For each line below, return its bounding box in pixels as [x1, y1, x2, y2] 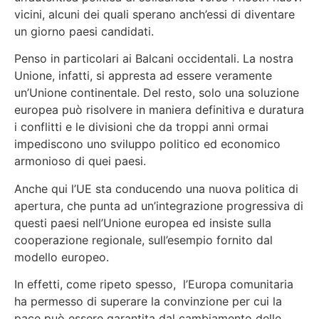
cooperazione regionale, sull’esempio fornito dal [14, 232, 273, 247]
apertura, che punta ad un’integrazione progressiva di [14, 198, 303, 213]
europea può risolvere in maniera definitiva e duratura [14, 103, 304, 117]
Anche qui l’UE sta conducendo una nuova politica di [14, 181, 298, 196]
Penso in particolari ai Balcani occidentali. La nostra [14, 51, 293, 66]
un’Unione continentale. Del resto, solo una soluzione [14, 85, 299, 100]
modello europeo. [14, 249, 109, 264]
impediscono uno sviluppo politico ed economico [14, 137, 281, 152]
